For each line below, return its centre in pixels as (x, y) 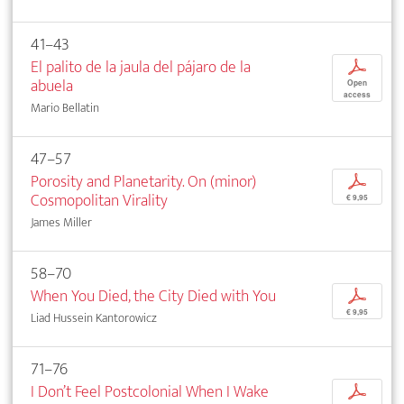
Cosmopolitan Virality (99, 201)
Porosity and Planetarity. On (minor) (143, 182)
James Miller (61, 223)
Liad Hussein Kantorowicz (94, 318)
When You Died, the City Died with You (153, 297)
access (357, 95)
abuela (52, 87)
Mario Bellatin (65, 108)
